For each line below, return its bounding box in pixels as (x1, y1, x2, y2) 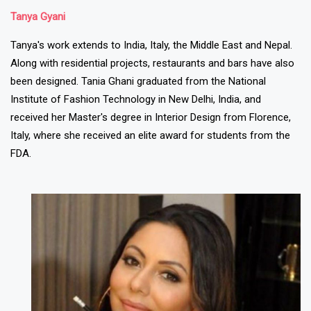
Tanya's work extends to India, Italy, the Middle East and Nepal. (10, 39, 292, 52)
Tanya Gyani (10, 10, 65, 24)
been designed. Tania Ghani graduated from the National (10, 75, 266, 88)
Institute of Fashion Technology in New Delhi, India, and (10, 93, 261, 106)
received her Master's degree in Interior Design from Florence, (10, 111, 291, 124)
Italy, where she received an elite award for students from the (10, 129, 290, 142)
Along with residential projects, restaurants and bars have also (10, 57, 294, 70)
